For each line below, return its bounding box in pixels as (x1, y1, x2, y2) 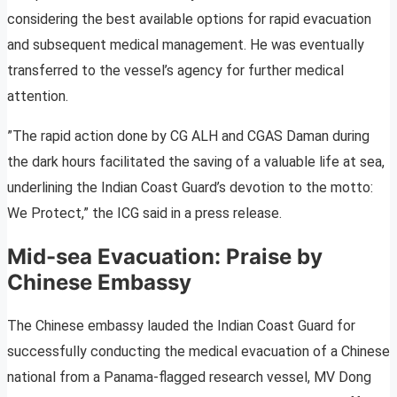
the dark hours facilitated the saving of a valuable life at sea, (7, 152, 385, 170)
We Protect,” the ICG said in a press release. (7, 204, 282, 222)
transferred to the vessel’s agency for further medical (7, 61, 344, 79)
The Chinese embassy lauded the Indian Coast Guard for (7, 316, 355, 334)
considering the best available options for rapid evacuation (7, 10, 371, 27)
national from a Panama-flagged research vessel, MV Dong (7, 368, 371, 385)
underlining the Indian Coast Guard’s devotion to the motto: (7, 178, 373, 196)
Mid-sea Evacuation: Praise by (7, 243, 323, 269)
